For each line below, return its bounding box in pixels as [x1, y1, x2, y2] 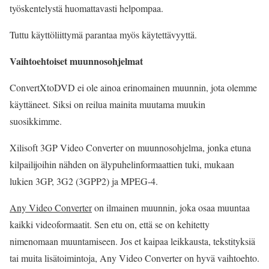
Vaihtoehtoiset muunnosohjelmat [10, 54, 143, 68]
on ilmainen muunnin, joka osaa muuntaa [92, 201, 250, 214]
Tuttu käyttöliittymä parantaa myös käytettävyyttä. [10, 28, 197, 41]
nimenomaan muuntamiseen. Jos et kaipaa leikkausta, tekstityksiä [10, 235, 255, 247]
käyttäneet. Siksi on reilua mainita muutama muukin [10, 98, 205, 110]
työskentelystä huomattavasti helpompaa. [10, 2, 163, 14]
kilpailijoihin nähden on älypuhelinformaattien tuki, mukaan [10, 158, 234, 171]
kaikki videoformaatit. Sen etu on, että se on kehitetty [10, 218, 210, 231]
